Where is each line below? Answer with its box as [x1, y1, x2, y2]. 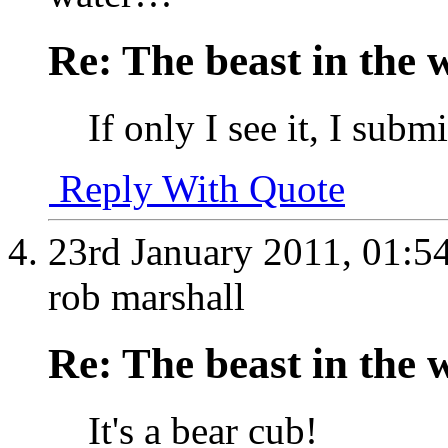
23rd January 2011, [48, 229, 362, 273]
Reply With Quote [49, 166, 345, 210]
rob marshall [48, 274, 245, 318]
